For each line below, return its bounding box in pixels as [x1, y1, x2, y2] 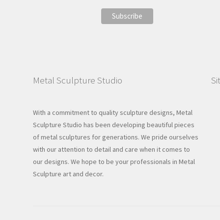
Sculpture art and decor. [33, 169, 104, 179]
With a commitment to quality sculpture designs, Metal [33, 108, 193, 117]
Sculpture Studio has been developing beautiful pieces [33, 120, 195, 130]
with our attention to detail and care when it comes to [33, 145, 191, 154]
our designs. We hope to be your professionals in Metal [33, 157, 195, 166]
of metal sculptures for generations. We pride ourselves [33, 133, 199, 142]
